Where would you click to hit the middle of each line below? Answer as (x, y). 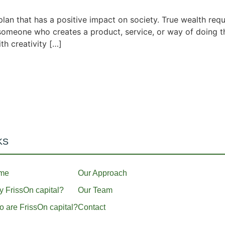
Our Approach (103, 173)
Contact (92, 207)
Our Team (95, 190)
